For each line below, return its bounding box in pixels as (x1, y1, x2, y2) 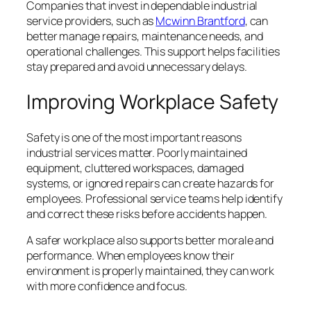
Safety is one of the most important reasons (26, 129, 242, 145)
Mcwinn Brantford (155, 13, 245, 29)
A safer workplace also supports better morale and (26, 232, 274, 248)
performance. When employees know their (26, 247, 235, 263)
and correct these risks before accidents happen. (26, 205, 268, 221)
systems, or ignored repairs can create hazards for (26, 175, 274, 191)
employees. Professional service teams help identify (26, 190, 283, 206)
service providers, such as (26, 13, 156, 29)
